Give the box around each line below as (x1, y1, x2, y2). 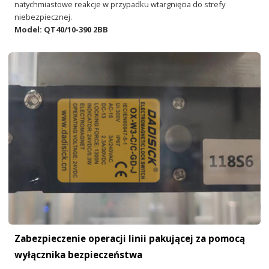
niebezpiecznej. (14, 11, 73, 23)
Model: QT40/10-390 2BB (14, 24, 109, 35)
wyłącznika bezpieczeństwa (14, 249, 143, 261)
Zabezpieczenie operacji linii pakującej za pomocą (14, 232, 246, 245)
